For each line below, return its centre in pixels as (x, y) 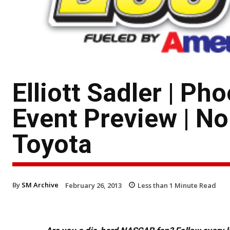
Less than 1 (155, 185)
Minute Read (195, 185)
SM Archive (40, 185)
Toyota (52, 144)
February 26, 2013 (93, 185)
